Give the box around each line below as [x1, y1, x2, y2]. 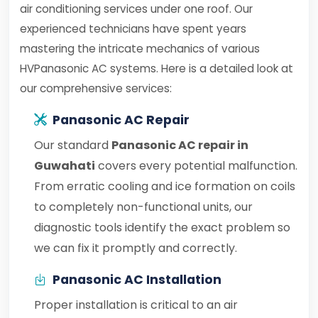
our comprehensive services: [20, 81, 172, 96]
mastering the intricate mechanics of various [20, 41, 260, 56]
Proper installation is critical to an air [34, 297, 238, 313]
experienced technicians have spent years [20, 21, 246, 36]
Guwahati [34, 158, 95, 174]
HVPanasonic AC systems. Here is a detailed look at [20, 61, 293, 76]
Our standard [34, 137, 111, 153]
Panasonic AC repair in [111, 137, 248, 153]
